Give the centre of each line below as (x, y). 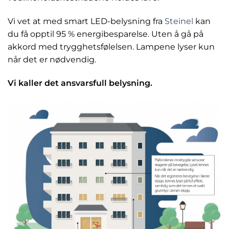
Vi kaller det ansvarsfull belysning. (80, 83)
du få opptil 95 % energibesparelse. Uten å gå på (106, 34)
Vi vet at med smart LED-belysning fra (86, 21)
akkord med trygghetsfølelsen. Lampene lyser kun (111, 47)
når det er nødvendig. (52, 60)
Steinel (179, 21)
